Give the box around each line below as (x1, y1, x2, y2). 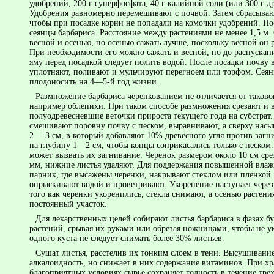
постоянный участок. (29, 199, 107, 209)
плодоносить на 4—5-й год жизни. (29, 76, 159, 86)
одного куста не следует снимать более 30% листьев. (29, 233, 224, 243)
